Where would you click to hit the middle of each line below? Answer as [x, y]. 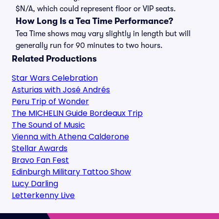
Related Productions [54, 59]
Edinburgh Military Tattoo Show [71, 172]
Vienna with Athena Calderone [70, 137]
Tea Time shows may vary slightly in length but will [103, 34]
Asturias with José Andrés [61, 90]
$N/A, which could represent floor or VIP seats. [96, 9]
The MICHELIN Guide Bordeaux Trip [77, 113]
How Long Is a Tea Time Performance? [94, 21]
